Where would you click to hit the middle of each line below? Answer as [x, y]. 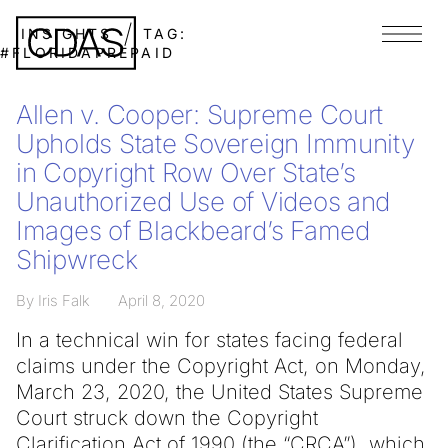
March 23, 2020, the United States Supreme [219, 392]
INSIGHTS [66, 33]
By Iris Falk [53, 300]
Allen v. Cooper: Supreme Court [200, 114]
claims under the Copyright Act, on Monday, [221, 366]
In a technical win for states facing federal [209, 340]
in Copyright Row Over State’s [186, 172]
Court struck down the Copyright [167, 418]
